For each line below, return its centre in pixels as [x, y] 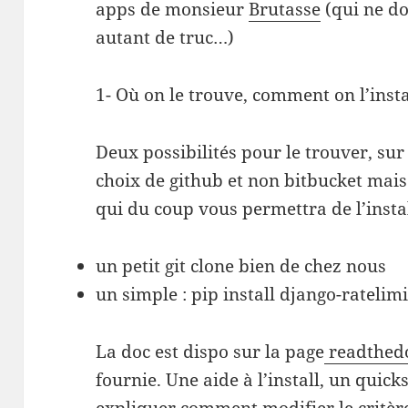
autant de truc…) [165, 38]
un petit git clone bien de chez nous [241, 266]
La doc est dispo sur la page [210, 352]
